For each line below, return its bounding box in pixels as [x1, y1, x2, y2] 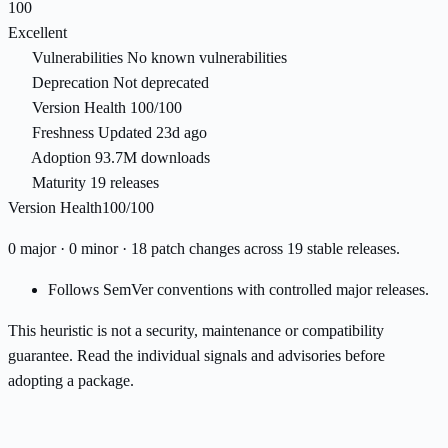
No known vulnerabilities [127, 49, 287, 67]
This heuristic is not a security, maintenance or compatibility [8, 322, 384, 340]
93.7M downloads [95, 149, 210, 167]
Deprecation [32, 74, 109, 92]
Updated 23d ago [98, 124, 207, 142]
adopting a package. [8, 372, 134, 390]
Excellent [8, 24, 67, 42]
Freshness [32, 124, 94, 142]
